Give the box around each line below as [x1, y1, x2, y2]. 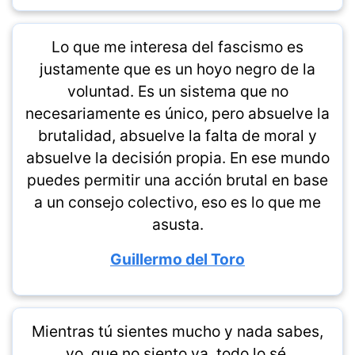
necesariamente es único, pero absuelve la [25, 104, 330, 124]
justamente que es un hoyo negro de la [40, 59, 315, 79]
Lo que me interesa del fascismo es [52, 37, 303, 57]
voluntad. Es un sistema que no [67, 82, 288, 101]
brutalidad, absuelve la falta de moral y [38, 126, 317, 146]
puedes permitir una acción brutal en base [27, 170, 328, 190]
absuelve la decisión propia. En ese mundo [25, 148, 330, 168]
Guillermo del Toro [110, 250, 245, 269]
